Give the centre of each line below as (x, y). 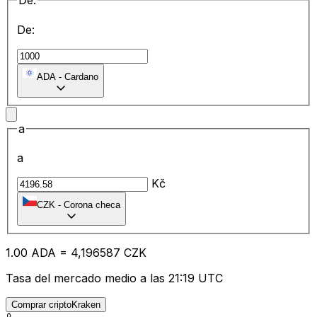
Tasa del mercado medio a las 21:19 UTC (114, 278)
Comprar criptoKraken (56, 305)
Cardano (81, 76)
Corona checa (92, 205)
